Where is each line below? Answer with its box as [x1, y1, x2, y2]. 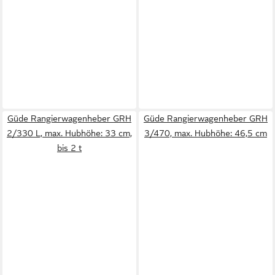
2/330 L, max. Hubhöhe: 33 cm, [7, 128, 132, 138]
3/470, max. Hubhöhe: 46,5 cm [144, 128, 267, 138]
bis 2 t [57, 143, 82, 153]
